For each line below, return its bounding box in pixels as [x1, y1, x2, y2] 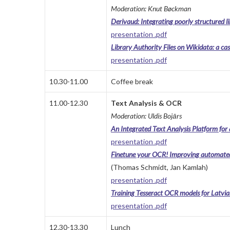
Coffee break [111, 77, 153, 86]
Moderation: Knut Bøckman [111, 4, 191, 13]
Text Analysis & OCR [111, 99, 182, 108]
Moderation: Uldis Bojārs [111, 111, 182, 121]
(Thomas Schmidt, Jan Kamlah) [111, 163, 208, 172]
